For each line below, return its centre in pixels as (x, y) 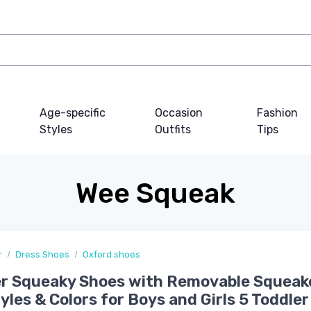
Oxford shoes (111, 255)
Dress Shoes (42, 255)
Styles (56, 130)
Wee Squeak (155, 194)
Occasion (178, 113)
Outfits (173, 130)
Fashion (277, 113)
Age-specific (73, 113)
